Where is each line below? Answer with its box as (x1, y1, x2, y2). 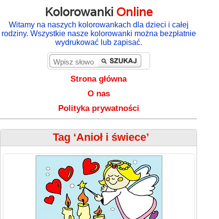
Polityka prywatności (58, 104, 139, 113)
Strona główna (70, 74, 127, 84)
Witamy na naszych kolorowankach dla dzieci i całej (8, 21, 189, 29)
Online (116, 4, 153, 20)
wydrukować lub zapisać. (55, 38, 142, 46)
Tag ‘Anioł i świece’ (53, 131, 150, 143)
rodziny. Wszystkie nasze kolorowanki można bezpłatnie (1, 29, 196, 38)
